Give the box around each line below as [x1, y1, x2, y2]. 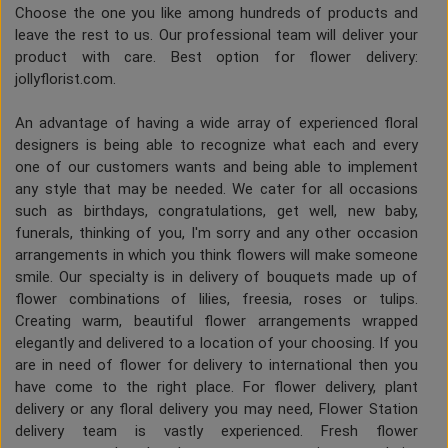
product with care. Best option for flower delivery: [15, 48, 418, 67]
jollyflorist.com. [15, 70, 116, 89]
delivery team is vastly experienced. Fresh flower [15, 422, 418, 441]
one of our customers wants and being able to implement [15, 158, 418, 177]
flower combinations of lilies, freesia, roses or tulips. [15, 290, 418, 309]
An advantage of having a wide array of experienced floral [15, 114, 418, 133]
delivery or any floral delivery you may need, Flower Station [15, 400, 418, 419]
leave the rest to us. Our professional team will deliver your [15, 26, 418, 45]
